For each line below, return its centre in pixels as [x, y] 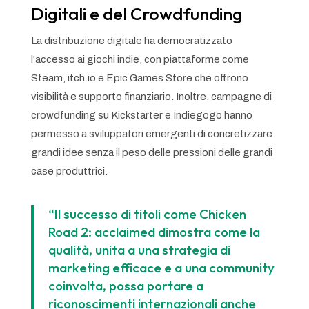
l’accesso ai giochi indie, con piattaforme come [140, 59]
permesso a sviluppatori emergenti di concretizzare [151, 133]
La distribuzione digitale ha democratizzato [131, 40]
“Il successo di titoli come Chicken [147, 213]
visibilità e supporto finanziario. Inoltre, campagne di [151, 96]
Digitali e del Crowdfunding [137, 13]
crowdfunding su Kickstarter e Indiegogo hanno [141, 115]
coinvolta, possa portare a [126, 285]
